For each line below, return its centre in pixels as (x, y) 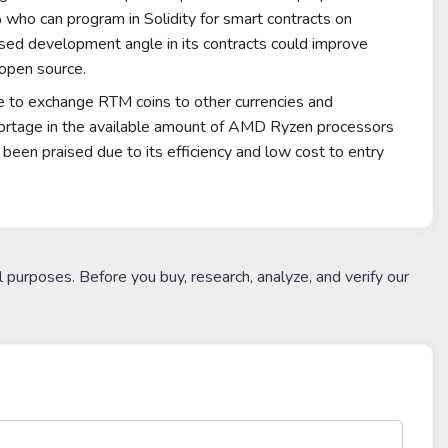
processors (353, 127)
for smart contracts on (273, 19)
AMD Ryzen (270, 127)
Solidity (169, 19)
